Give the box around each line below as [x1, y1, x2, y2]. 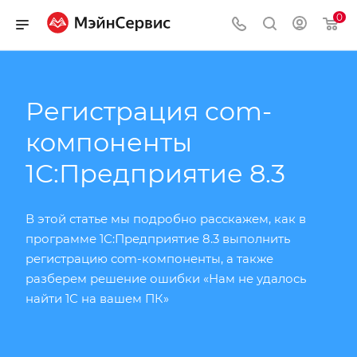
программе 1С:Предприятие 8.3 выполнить [25, 230, 290, 246]
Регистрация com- [25, 95, 272, 127]
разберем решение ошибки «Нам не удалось [25, 270, 306, 286]
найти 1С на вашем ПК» [25, 290, 169, 306]
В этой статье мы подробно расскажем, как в [25, 210, 306, 226]
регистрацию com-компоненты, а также [25, 250, 273, 266]
